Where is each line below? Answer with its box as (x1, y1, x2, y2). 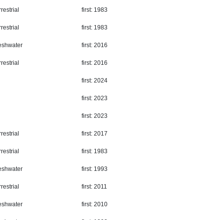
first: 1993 (81, 165, 108, 173)
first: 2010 (81, 201, 108, 208)
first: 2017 (81, 130, 108, 137)
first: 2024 (81, 77, 108, 84)
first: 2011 (81, 183, 107, 191)
